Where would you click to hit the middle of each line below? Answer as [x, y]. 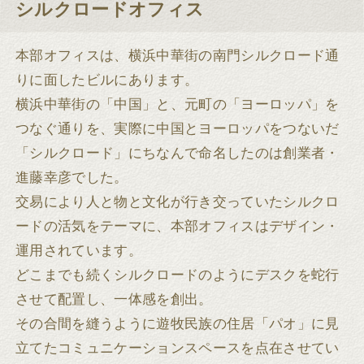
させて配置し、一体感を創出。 [114, 299]
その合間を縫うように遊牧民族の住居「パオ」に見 [178, 323]
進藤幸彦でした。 [72, 177]
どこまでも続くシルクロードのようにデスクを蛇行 [178, 275]
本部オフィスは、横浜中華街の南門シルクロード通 [178, 55]
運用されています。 [79, 250]
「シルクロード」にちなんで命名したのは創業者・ [178, 153]
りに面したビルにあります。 [107, 80]
